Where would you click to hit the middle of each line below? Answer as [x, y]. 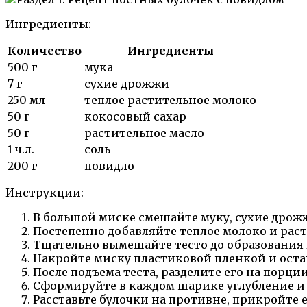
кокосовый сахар [135, 117]
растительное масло [144, 133]
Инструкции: [45, 193]
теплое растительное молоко [170, 100]
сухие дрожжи [127, 84]
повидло [109, 166]
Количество [45, 51]
